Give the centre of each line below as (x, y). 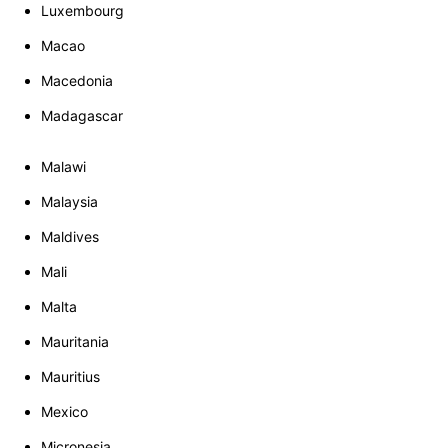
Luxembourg (82, 11)
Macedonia (77, 81)
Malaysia (69, 202)
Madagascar (82, 116)
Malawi (63, 167)
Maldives (70, 237)
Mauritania (75, 342)
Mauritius (70, 377)
